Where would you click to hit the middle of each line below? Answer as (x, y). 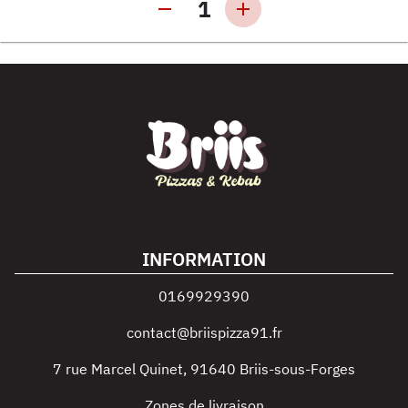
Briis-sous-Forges (297, 369)
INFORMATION (204, 259)
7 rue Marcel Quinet (118, 369)
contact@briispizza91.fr (204, 332)
